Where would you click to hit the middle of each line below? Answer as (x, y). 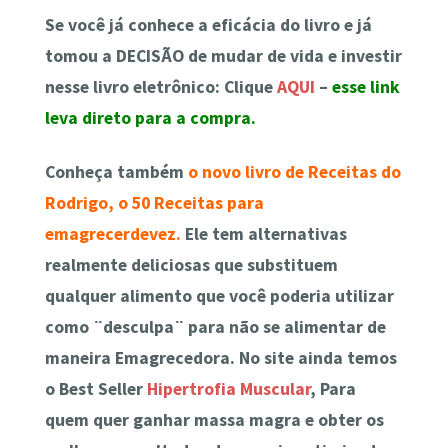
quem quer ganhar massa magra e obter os (214, 419)
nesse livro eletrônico (129, 87)
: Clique (245, 87)
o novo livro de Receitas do (294, 171)
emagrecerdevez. (112, 233)
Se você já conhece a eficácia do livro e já (208, 25)
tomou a (80, 56)
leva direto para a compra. (150, 118)
